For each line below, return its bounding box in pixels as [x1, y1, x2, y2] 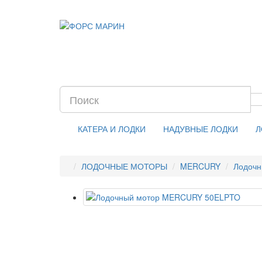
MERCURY [180, 160, 220, 172]
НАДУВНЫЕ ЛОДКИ [163, 123, 238, 135]
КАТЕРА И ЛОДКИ [78, 123, 146, 135]
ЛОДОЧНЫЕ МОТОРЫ [81, 160, 167, 172]
